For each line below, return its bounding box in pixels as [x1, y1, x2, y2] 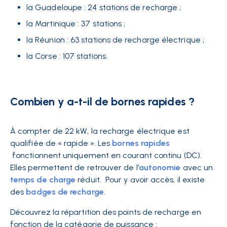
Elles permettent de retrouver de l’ [10, 163, 139, 172]
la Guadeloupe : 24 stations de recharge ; [26, 3, 181, 12]
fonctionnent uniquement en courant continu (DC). [10, 150, 202, 160]
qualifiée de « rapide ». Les [10, 138, 112, 148]
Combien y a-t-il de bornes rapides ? [10, 95, 195, 108]
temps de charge [10, 175, 76, 184]
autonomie [138, 163, 181, 172]
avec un [182, 163, 213, 172]
